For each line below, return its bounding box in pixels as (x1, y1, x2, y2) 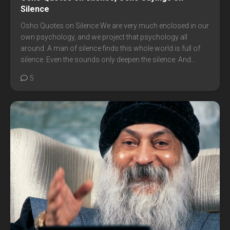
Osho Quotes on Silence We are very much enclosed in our (21, 22, 209, 30)
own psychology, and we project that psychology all (21, 33, 187, 41)
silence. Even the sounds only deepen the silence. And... (21, 55, 196, 64)
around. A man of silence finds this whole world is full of (21, 44, 200, 52)
